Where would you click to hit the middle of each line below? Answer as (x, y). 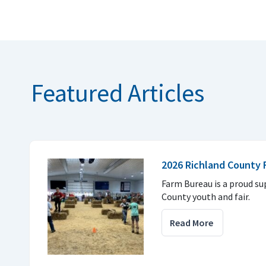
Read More (191, 222)
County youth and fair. (206, 196)
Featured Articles (118, 92)
